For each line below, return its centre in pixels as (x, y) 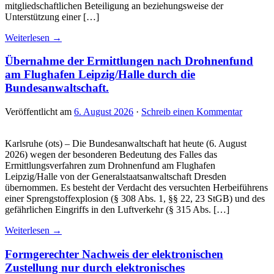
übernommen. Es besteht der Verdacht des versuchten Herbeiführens (136, 188)
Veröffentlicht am (39, 112)
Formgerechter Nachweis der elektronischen (114, 254)
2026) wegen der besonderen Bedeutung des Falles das (111, 155)
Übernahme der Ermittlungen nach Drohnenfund (129, 61)
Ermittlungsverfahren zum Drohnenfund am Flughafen (110, 166)
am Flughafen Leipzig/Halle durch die (100, 75)
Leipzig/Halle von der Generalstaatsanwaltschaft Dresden (116, 177)
